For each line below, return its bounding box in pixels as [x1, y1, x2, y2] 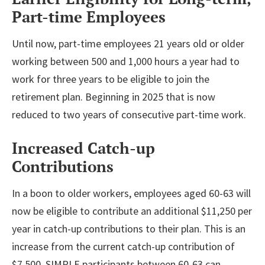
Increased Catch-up [12, 137, 155, 158]
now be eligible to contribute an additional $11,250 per [12, 203, 252, 218]
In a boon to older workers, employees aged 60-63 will [12, 186, 251, 200]
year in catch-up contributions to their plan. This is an [12, 221, 245, 235]
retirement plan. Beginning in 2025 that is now [12, 89, 215, 104]
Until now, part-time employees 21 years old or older [12, 36, 244, 50]
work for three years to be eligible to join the [12, 72, 209, 86]
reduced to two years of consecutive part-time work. [12, 107, 246, 121]
